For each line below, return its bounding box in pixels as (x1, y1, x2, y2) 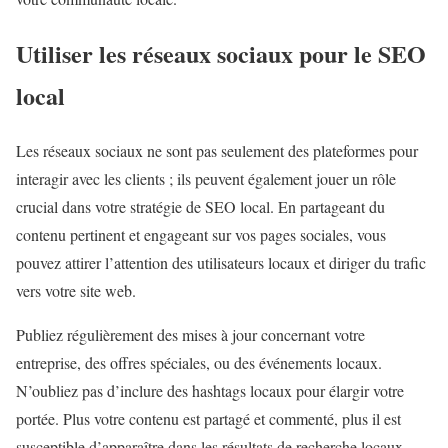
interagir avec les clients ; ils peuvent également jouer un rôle (16, 167, 396, 189)
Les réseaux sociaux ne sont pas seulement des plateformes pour (16, 139, 418, 161)
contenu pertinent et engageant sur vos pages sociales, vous (16, 223, 386, 245)
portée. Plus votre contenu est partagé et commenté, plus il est (16, 407, 401, 429)
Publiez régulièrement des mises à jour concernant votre (16, 323, 365, 345)
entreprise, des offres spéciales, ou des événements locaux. (16, 351, 382, 373)
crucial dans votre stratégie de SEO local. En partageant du (16, 195, 385, 217)
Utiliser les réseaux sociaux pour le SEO (16, 36, 426, 72)
